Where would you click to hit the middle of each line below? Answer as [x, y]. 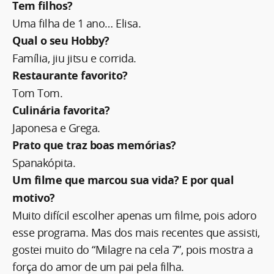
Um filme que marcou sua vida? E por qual [123, 180]
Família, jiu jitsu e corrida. [74, 58]
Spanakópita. [44, 162]
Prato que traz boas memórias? [94, 145]
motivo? [34, 198]
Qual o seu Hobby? [61, 40]
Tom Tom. [37, 93]
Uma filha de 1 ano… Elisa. [76, 23]
